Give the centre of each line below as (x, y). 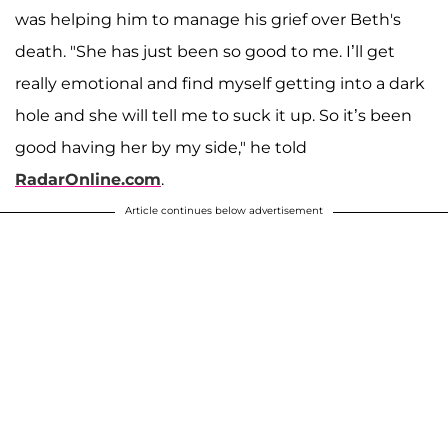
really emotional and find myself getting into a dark (220, 84)
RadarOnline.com (88, 180)
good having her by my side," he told (161, 148)
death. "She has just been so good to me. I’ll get (205, 52)
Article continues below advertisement (224, 211)
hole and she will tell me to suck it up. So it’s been (213, 116)
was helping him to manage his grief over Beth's (208, 20)
